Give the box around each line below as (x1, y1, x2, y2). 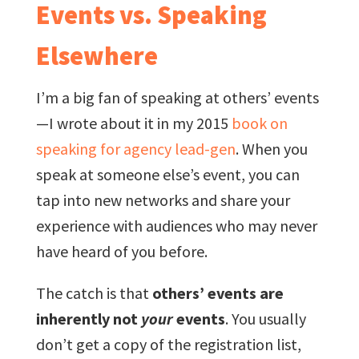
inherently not (35, 308, 141, 329)
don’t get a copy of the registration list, (35, 333, 301, 354)
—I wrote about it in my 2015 (35, 112, 232, 133)
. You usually (224, 308, 306, 329)
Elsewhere (35, 39, 158, 72)
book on (231, 112, 288, 133)
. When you (235, 138, 308, 159)
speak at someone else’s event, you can (35, 163, 300, 184)
